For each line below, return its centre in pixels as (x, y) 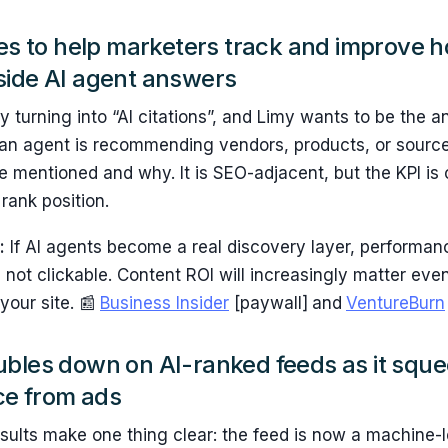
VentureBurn (395, 302)
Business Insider (164, 302)
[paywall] (268, 302)
